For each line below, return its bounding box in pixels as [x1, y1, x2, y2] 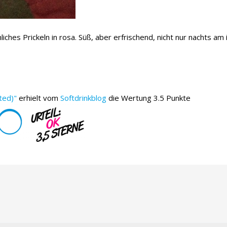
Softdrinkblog [60, 93, 106, 103]
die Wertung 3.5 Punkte [106, 93, 191, 103]
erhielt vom [17, 93, 60, 103]
